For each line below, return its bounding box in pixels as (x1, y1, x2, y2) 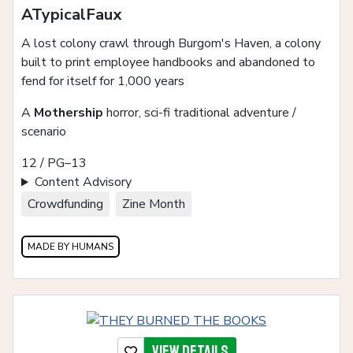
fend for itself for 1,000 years (21, 72, 184, 91)
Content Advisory (34, 173, 132, 191)
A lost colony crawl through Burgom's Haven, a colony (21, 35, 321, 53)
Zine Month (122, 195, 185, 214)
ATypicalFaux (21, 4, 121, 26)
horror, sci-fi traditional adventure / (103, 104, 296, 122)
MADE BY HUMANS (28, 240, 113, 254)
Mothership (34, 104, 103, 122)
